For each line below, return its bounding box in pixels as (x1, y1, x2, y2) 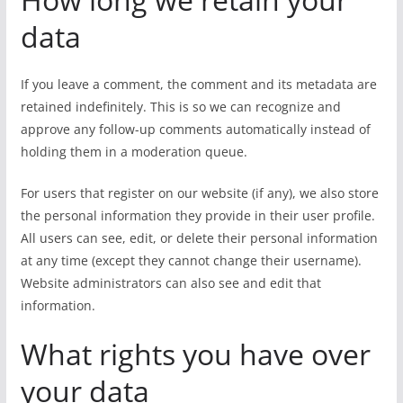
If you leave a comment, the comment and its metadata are (20, 76, 377, 93)
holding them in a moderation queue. (20, 143, 247, 160)
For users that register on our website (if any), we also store (20, 184, 379, 201)
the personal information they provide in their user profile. (20, 207, 375, 224)
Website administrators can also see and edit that (20, 274, 321, 291)
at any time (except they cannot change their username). (20, 252, 362, 269)
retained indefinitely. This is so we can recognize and (20, 98, 341, 115)
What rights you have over (20, 335, 371, 373)
